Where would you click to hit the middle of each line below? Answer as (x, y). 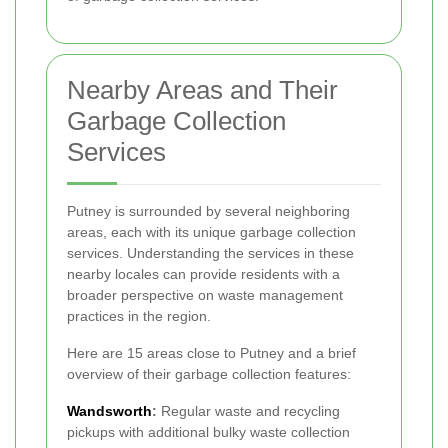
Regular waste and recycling (248, 410)
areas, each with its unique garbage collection (211, 231)
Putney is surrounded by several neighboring (208, 210)
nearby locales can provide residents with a (203, 273)
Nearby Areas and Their (202, 89)
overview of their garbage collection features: (209, 373)
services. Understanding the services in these (210, 252)
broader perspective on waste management (205, 294)
